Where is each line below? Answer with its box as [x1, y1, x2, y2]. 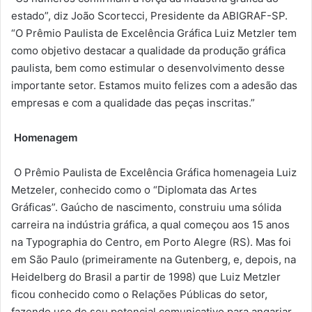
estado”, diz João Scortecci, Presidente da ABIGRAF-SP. [11, 9, 288, 23]
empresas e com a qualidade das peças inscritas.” [11, 96, 255, 110]
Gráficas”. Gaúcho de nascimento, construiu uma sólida [11, 201, 281, 214]
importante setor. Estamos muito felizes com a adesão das [11, 79, 297, 93]
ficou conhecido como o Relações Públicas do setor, [11, 288, 267, 302]
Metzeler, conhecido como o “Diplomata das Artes [11, 183, 257, 197]
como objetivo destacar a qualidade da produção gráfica [11, 44, 286, 58]
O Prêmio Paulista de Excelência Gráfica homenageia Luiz [14, 166, 297, 180]
